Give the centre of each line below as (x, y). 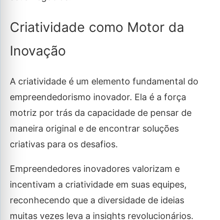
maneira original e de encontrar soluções (94, 129)
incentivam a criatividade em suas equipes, (98, 185)
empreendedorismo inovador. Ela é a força (98, 97)
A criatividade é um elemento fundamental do (104, 82)
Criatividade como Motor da (97, 27)
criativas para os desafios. (65, 144)
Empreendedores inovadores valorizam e (95, 169)
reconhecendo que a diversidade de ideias (97, 200)
